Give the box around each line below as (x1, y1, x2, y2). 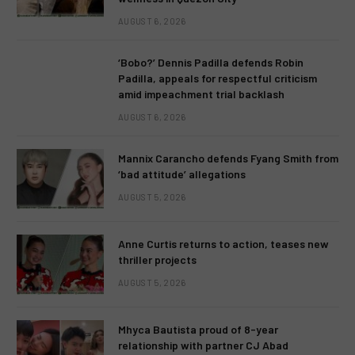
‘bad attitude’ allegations (118, 167, 246, 181)
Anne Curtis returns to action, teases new (118, 237, 329, 250)
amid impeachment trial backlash (118, 87, 284, 101)
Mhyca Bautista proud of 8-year (118, 323, 278, 336)
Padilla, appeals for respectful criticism (118, 71, 317, 85)
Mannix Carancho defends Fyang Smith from (118, 151, 338, 165)
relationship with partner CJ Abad (118, 338, 288, 352)
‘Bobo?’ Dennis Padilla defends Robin (118, 55, 303, 69)
